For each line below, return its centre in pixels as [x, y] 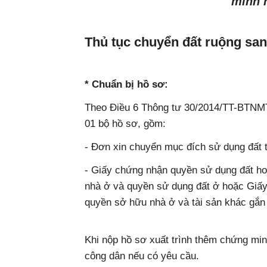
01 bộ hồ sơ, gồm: [125, 123]
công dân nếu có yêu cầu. [142, 256]
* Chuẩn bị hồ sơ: [126, 84]
